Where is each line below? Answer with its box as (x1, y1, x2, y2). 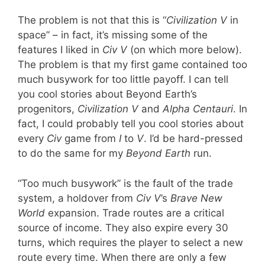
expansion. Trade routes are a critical (45, 206, 224, 219)
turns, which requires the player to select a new (18, 236, 243, 248)
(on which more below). (127, 44, 242, 56)
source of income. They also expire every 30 (18, 221, 228, 234)
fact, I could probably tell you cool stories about (18, 118, 244, 130)
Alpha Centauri (163, 103, 233, 115)
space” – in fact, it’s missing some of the (18, 29, 208, 41)
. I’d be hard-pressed (144, 132, 243, 145)
